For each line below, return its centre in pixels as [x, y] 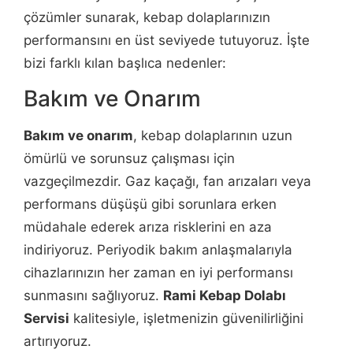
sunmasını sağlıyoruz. [93, 296]
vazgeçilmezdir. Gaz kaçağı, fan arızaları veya [167, 182]
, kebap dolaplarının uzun [213, 136]
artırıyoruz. [58, 342]
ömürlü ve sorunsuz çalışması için [129, 159]
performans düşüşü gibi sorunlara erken [150, 204]
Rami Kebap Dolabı [225, 296]
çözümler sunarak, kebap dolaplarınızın [147, 17]
